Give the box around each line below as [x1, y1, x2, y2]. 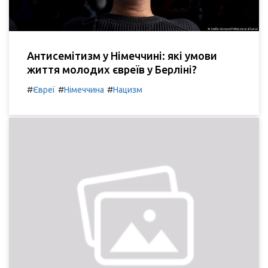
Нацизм [113, 85, 142, 95]
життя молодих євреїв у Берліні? [27, 63, 197, 76]
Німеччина [64, 85, 104, 95]
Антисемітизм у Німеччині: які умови [27, 50, 217, 62]
